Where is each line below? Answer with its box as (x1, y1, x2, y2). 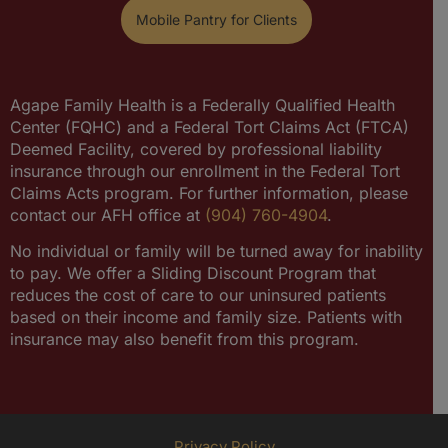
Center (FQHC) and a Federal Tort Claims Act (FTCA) (10, 116, 409, 137)
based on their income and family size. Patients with (10, 306, 402, 327)
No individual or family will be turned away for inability (10, 240, 423, 261)
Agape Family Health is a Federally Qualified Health (10, 94, 395, 115)
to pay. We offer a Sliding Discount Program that (10, 262, 376, 283)
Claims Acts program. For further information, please (10, 182, 408, 203)
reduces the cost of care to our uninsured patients (10, 284, 386, 305)
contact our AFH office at (10, 204, 205, 225)
